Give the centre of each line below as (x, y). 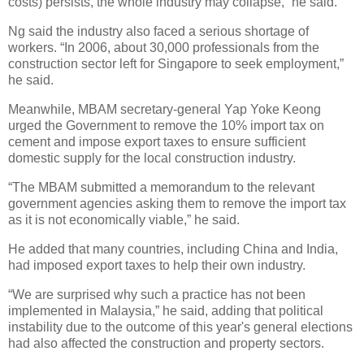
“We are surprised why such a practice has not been (157, 294)
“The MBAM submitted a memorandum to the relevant (161, 187)
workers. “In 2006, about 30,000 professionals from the (164, 48)
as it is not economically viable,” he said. (124, 219)
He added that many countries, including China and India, (173, 249)
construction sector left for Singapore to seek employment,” (176, 64)
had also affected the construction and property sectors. (166, 343)
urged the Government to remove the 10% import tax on (166, 126)
